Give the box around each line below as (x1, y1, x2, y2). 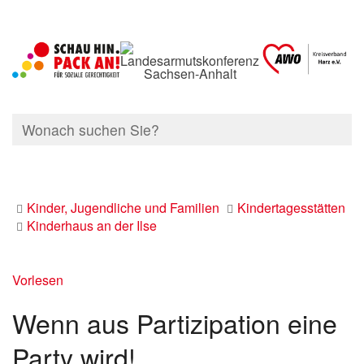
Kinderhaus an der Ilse (27, 216, 157, 235)
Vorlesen (12, 271, 63, 289)
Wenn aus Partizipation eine (12, 304, 337, 341)
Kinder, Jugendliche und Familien (27, 198, 219, 217)
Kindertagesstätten (237, 198, 345, 217)
